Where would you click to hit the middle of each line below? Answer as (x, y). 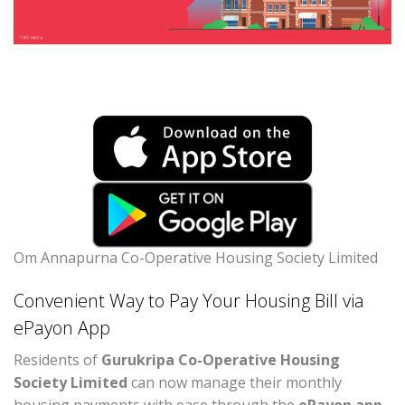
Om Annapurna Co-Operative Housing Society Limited (196, 258)
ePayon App (62, 328)
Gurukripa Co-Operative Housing (221, 360)
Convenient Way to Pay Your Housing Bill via (189, 301)
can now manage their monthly (235, 383)
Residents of (57, 360)
